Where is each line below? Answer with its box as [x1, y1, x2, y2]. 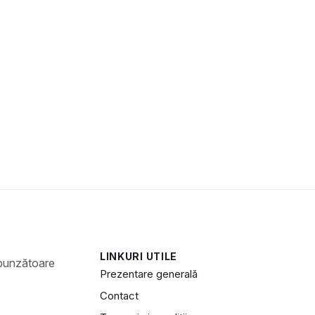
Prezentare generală [99, 266, 198, 281]
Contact [99, 288, 139, 302]
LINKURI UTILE [99, 250, 178, 262]
